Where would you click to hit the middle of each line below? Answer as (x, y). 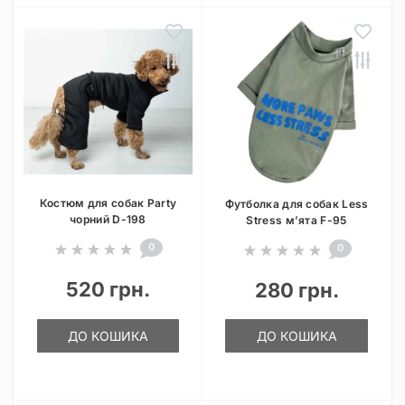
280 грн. (297, 290)
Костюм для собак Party (108, 203)
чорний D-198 (108, 219)
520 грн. (108, 289)
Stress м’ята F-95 (297, 220)
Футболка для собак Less (297, 204)
